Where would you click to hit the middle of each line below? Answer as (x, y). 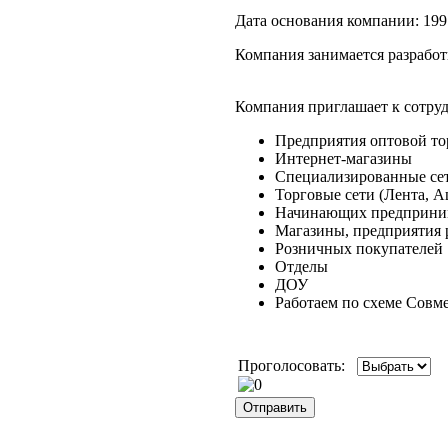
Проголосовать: (297, 365)
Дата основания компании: (327, 20)
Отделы (301, 266)
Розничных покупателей (359, 248)
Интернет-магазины (343, 158)
